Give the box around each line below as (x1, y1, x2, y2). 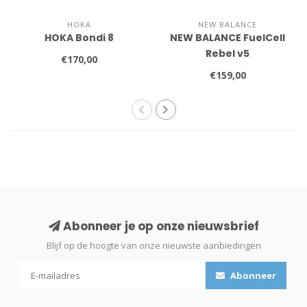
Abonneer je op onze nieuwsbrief (60, 218, 259, 235)
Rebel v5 (206, 47, 250, 61)
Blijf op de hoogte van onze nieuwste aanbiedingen (46, 239, 261, 252)
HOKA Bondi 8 (45, 31, 114, 45)
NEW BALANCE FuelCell (170, 31, 286, 45)
